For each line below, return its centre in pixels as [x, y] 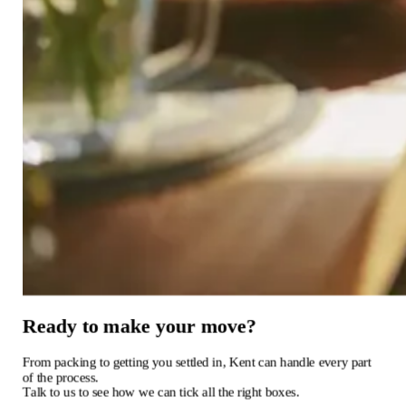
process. [77, 377]
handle [297, 362]
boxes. [282, 392]
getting [131, 362]
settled [192, 362]
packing [75, 362]
